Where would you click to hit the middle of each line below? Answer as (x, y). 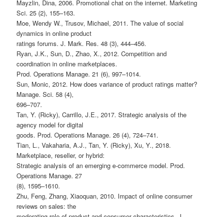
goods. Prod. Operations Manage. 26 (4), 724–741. (88, 135)
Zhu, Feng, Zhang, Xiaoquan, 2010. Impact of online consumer (105, 196)
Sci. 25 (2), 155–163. (46, 13)
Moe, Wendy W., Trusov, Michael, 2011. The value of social (100, 23)
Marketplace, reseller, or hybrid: (61, 155)
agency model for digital (50, 124)
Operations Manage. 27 (49, 175)
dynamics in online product (54, 33)
